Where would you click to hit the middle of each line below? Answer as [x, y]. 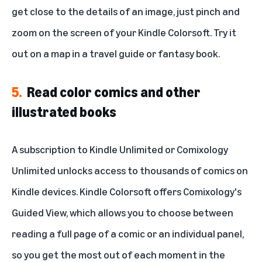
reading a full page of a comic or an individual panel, [128, 234]
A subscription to [51, 149]
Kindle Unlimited [126, 149]
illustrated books [64, 112]
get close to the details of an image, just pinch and [126, 11]
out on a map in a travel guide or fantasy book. [116, 54]
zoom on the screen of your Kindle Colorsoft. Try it [124, 32]
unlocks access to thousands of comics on [152, 170]
